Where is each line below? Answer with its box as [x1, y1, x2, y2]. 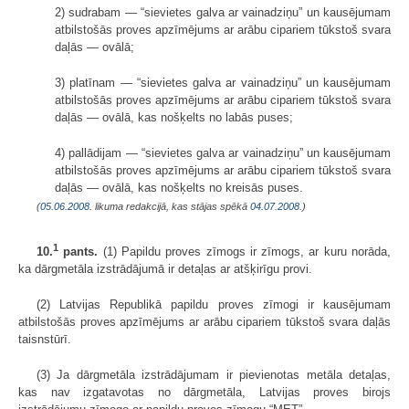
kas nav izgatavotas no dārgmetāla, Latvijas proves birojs [18, 385, 391, 400]
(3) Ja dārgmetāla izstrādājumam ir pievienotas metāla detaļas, [37, 368, 391, 383]
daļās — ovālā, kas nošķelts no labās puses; [55, 110, 293, 124]
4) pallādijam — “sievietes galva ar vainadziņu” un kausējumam [55, 145, 391, 160]
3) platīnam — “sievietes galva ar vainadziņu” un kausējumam [55, 75, 391, 89]
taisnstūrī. [18, 332, 71, 347]
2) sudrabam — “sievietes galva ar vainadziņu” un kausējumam [55, 5, 391, 19]
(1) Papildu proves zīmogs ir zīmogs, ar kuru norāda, [98, 245, 392, 259]
